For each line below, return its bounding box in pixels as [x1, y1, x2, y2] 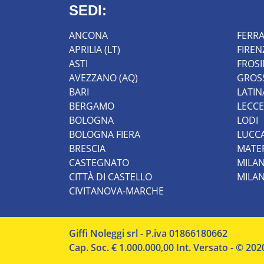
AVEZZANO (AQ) [69, 71, 138, 84]
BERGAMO [69, 99, 114, 113]
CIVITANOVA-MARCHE [69, 184, 164, 197]
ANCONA [69, 28, 108, 42]
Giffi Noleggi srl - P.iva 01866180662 [69, 226, 227, 240]
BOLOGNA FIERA [69, 127, 140, 141]
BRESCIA [69, 141, 105, 155]
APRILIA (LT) [69, 42, 120, 56]
